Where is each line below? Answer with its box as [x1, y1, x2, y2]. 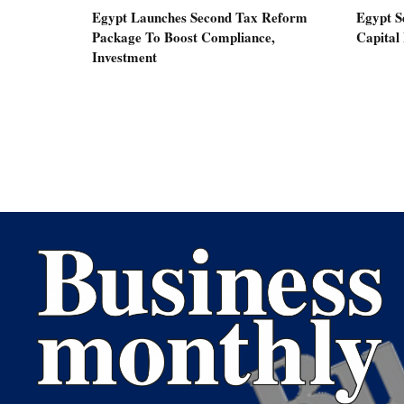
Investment [92, 47, 157, 68]
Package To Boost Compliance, [92, 27, 275, 48]
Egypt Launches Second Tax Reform [92, 7, 308, 28]
